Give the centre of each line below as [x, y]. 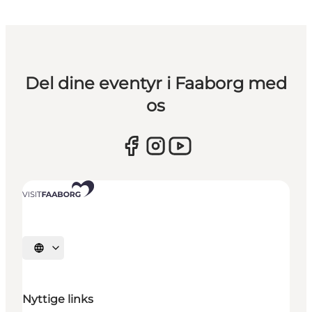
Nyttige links [58, 299]
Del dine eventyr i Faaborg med [156, 83]
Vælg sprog [61, 252]
